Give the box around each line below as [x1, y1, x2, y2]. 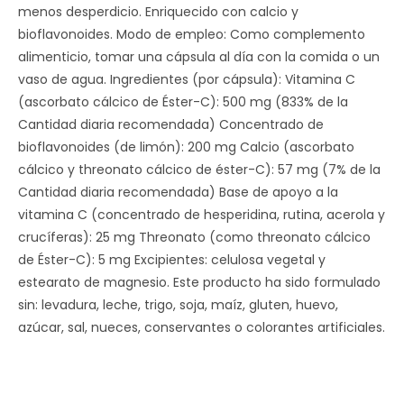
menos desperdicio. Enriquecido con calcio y [18, 3, 298, 21]
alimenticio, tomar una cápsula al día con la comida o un [18, 48, 380, 66]
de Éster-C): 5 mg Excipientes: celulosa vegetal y [18, 251, 326, 269]
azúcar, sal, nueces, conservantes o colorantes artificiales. [18, 318, 385, 336]
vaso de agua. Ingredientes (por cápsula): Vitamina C [18, 70, 355, 88]
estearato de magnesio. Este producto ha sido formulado [18, 273, 381, 291]
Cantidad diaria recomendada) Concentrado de [18, 115, 324, 133]
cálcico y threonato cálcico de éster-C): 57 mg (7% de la [18, 161, 381, 179]
